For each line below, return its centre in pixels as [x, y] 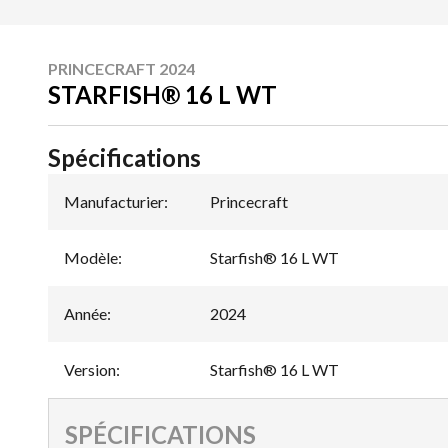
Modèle [91, 257]
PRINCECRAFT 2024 [121, 68]
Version [90, 369]
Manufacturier [114, 201]
